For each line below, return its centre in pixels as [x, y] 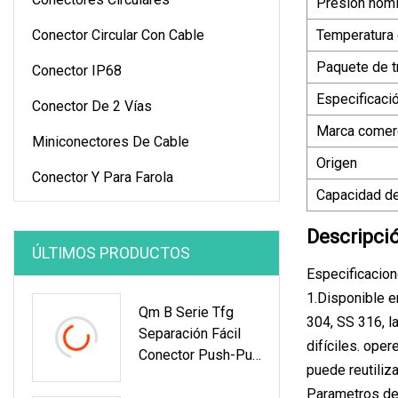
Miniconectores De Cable [111, 141]
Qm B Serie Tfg [186, 312]
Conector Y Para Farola [103, 177]
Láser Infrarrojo [186, 376]
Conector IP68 [77, 70]
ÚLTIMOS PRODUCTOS [111, 252]
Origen [337, 163]
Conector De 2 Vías [92, 106]
